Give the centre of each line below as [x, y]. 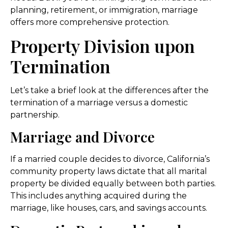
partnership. [35, 115]
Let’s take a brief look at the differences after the [109, 91]
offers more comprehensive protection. [90, 22]
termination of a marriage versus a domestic [99, 103]
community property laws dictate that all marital [109, 172]
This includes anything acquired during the [98, 196]
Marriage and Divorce [82, 137]
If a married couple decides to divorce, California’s [110, 159]
